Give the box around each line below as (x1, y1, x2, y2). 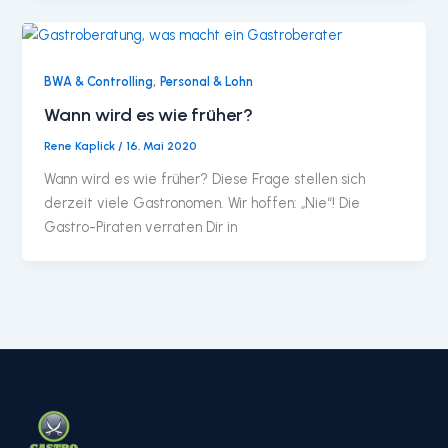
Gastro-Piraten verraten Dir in (44, 218, 238, 237)
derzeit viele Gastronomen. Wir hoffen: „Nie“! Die (44, 194, 361, 213)
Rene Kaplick (44, 139, 119, 154)
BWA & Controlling (44, 73, 154, 89)
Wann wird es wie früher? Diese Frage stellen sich (44, 170, 366, 189)
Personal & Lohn (160, 73, 254, 89)
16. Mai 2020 (126, 139, 198, 154)
